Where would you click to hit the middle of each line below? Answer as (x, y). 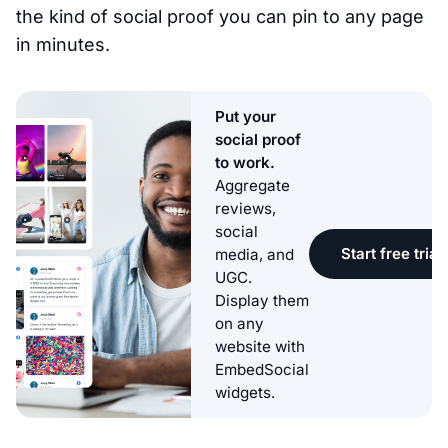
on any (239, 323)
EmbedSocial (262, 369)
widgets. (245, 392)
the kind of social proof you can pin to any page (220, 16)
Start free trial (391, 254)
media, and (254, 254)
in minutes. (63, 44)
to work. (245, 162)
